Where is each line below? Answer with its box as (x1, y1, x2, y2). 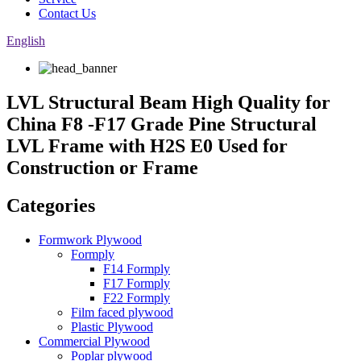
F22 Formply (103, 290, 170, 305)
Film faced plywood (71, 305, 173, 319)
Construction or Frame (6, 156, 198, 178)
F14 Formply (103, 261, 170, 276)
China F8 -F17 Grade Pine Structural (6, 113, 317, 135)
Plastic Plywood (71, 319, 153, 334)
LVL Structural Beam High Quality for (6, 91, 330, 113)
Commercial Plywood (39, 334, 150, 348)
